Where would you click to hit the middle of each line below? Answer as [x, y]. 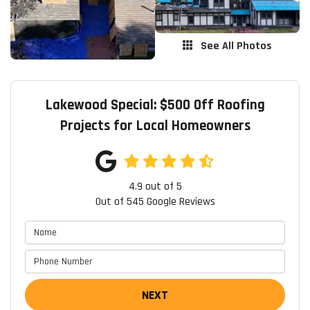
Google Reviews [179, 202]
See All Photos [235, 46]
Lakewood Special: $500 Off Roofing [155, 105]
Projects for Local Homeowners [155, 126]
